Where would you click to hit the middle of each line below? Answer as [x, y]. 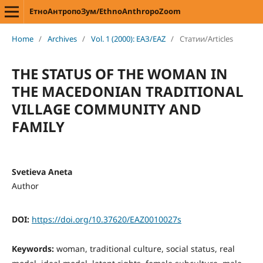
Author [25, 186]
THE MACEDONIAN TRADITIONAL [127, 91]
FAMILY [38, 126]
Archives [62, 38]
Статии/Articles [206, 38]
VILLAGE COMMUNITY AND [106, 109]
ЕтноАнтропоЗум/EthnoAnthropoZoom [105, 11]
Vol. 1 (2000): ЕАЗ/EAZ [128, 38]
